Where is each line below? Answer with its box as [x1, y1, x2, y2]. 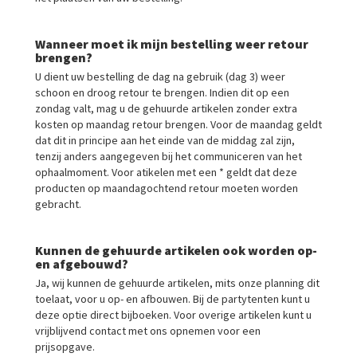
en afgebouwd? [35, 256, 128, 272]
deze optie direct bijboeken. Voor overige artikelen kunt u [35, 308, 312, 322]
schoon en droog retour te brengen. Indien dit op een [35, 85, 289, 100]
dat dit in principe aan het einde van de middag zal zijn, [35, 133, 295, 147]
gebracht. [35, 197, 81, 211]
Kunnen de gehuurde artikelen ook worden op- [35, 242, 317, 258]
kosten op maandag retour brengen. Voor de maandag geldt [35, 117, 322, 131]
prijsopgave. [35, 339, 95, 354]
